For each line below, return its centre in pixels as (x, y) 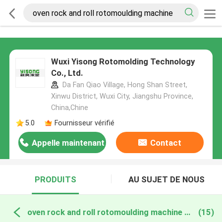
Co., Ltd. (67, 73)
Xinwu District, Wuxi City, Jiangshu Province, (122, 96)
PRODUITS (55, 180)
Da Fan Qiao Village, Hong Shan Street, (124, 85)
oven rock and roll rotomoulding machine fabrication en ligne (187, 212)
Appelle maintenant (68, 143)
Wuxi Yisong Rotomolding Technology (123, 62)
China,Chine (69, 108)
